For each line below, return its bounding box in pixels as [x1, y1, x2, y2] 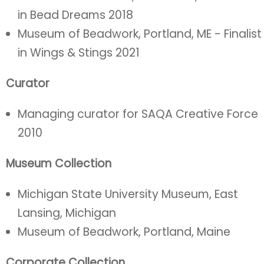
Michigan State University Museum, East [18, 186, 238, 202]
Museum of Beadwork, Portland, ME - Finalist [18, 26, 262, 42]
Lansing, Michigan [18, 205, 116, 221]
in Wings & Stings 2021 [18, 45, 140, 61]
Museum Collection [6, 156, 111, 171]
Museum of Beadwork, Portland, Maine [18, 224, 230, 240]
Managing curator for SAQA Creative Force [18, 106, 258, 122]
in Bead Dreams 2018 [18, 7, 133, 23]
